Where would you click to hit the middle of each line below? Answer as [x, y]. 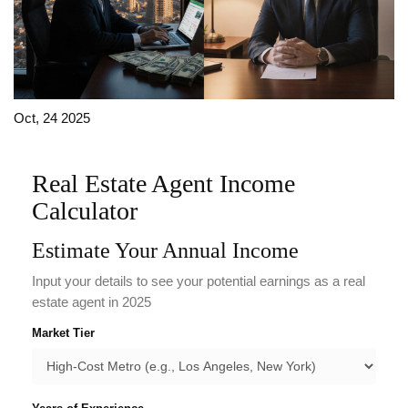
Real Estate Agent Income [163, 184]
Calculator [85, 211]
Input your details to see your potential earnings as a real [199, 282]
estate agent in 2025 [92, 303]
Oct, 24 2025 [52, 119]
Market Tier [63, 333]
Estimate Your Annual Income [165, 251]
